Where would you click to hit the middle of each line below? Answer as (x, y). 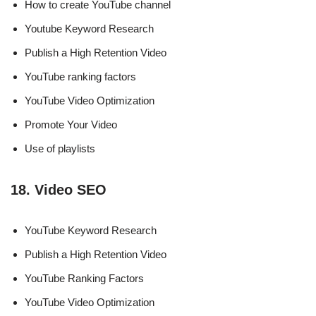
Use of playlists (60, 148)
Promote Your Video (71, 124)
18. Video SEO (59, 189)
